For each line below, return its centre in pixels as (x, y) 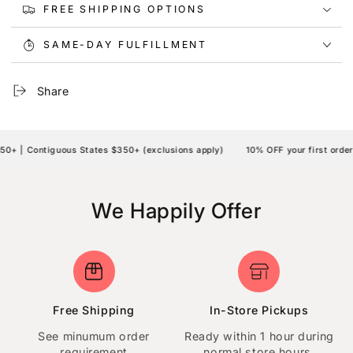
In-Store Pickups (259, 310)
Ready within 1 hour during (259, 336)
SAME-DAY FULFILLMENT (126, 45)
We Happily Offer (176, 211)
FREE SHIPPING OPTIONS (124, 9)
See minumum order (94, 336)
